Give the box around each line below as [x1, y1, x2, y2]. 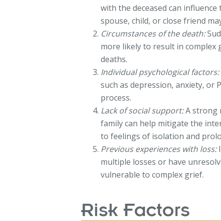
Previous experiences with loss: [101, 143, 217, 154]
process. [101, 92, 132, 103]
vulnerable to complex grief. [101, 169, 204, 180]
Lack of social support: [101, 105, 184, 116]
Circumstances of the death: [101, 28, 206, 39]
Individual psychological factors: [101, 66, 220, 77]
